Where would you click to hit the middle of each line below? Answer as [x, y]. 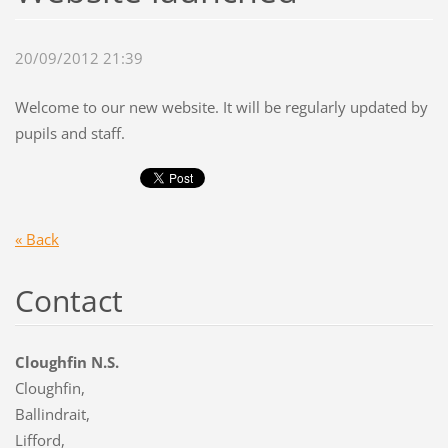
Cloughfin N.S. [66, 361]
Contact [68, 300]
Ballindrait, [52, 413]
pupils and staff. [69, 132]
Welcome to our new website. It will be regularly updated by [221, 106]
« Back [36, 238]
